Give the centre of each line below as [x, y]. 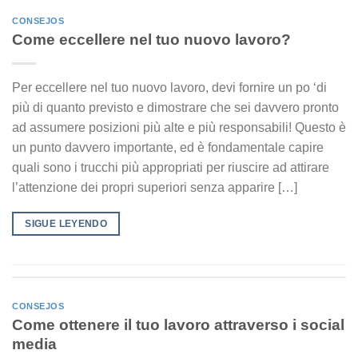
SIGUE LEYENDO [66, 223]
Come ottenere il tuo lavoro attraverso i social [178, 324]
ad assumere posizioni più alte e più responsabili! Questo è [179, 127]
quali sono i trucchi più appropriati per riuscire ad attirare [171, 167]
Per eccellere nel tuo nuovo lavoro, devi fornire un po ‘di [169, 87]
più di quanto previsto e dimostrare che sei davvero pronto [175, 107]
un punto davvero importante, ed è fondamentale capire [168, 147]
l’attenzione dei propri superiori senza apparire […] [155, 187]
